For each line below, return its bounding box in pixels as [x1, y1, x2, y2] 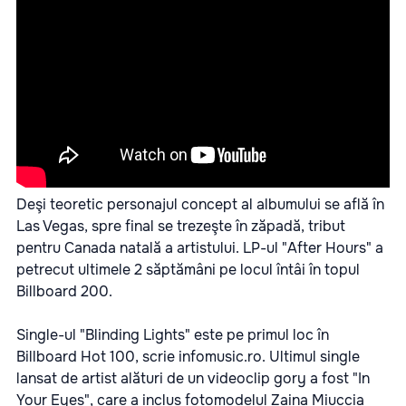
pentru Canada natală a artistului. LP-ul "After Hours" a [16, 238, 383, 258]
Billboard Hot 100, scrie [16, 347, 179, 367]
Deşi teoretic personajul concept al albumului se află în [16, 195, 384, 215]
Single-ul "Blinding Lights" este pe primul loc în [16, 325, 329, 345]
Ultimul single [266, 347, 360, 367]
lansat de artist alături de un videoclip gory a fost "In [16, 369, 370, 389]
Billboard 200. [16, 282, 116, 302]
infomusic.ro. [179, 347, 266, 367]
